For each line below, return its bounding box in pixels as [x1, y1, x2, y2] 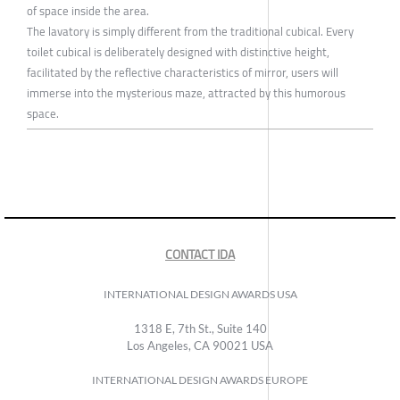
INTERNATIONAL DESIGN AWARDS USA [103, 287, 297, 301]
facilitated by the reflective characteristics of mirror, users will [27, 61, 338, 83]
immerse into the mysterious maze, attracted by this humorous [27, 81, 346, 104]
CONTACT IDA [165, 242, 235, 266]
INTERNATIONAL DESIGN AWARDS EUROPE [92, 372, 308, 387]
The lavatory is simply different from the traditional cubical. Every [27, 20, 354, 42]
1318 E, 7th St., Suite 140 [133, 321, 267, 336]
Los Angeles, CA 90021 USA [127, 337, 273, 353]
